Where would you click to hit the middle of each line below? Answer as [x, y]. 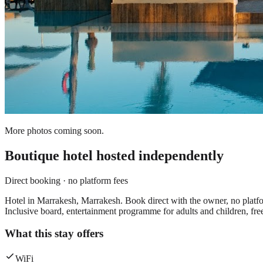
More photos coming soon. [54, 130]
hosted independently [158, 155]
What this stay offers [54, 234]
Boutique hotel [49, 155]
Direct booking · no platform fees [66, 180]
